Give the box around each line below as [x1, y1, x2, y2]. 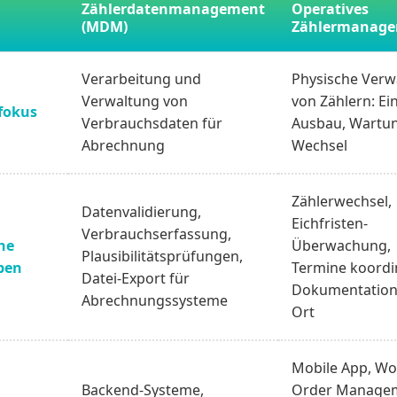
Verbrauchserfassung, [82, 224, 232, 245]
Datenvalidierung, [82, 202, 202, 222]
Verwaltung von [82, 91, 189, 112]
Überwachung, [292, 236, 392, 256]
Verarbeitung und [82, 69, 202, 90]
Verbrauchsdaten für [82, 113, 223, 134]
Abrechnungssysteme [82, 291, 229, 311]
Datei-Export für [82, 269, 191, 289]
